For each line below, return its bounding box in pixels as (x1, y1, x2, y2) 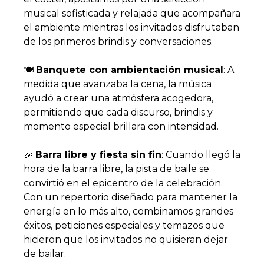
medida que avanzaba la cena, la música (24, 78, 212, 90)
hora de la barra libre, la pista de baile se (24, 163, 209, 174)
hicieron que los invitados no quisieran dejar (24, 234, 228, 245)
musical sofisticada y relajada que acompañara (24, 8, 240, 19)
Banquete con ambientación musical (36, 64, 223, 75)
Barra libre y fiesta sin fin (35, 149, 161, 160)
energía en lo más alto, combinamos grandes (24, 206, 233, 217)
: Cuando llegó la (161, 149, 240, 160)
